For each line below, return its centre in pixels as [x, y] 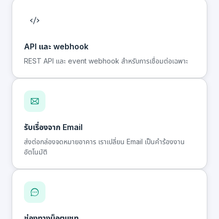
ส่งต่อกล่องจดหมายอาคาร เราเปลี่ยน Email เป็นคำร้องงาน [104, 142]
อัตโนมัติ [36, 152]
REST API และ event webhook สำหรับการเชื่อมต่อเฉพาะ [106, 61]
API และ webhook [56, 46]
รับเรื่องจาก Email [53, 127]
